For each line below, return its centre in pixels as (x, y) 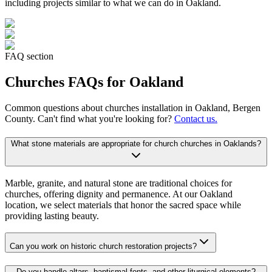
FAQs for (97, 82)
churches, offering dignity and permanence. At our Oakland (119, 194)
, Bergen (244, 108)
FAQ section (29, 56)
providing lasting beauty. (52, 216)
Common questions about (55, 108)
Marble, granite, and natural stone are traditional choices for (118, 183)
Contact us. (196, 119)
